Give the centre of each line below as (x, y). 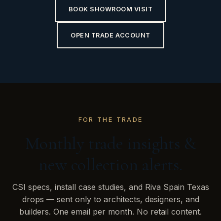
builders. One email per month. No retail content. (110, 212)
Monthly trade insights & (110, 143)
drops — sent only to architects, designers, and (110, 199)
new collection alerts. (110, 165)
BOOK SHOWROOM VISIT (110, 9)
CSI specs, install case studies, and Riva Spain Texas (110, 187)
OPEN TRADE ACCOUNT (110, 35)
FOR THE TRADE (110, 119)
